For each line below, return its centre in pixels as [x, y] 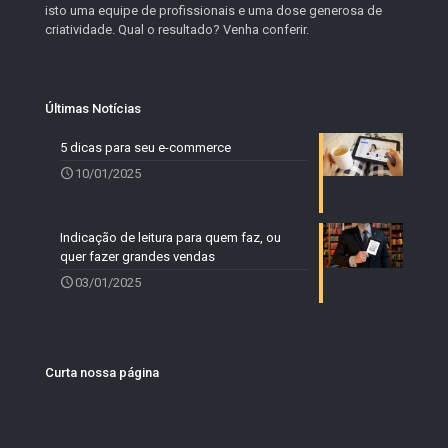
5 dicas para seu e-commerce [145, 147]
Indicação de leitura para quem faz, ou [170, 237]
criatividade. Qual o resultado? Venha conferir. [177, 29]
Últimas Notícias [93, 108]
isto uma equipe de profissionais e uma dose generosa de [213, 10]
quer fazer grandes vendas [137, 256]
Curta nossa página [102, 372]
